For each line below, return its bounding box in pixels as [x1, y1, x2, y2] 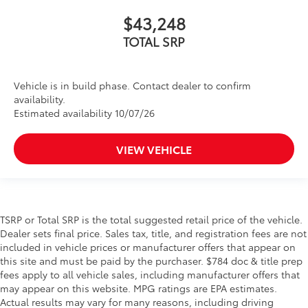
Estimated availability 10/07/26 [14, 105, 155, 120]
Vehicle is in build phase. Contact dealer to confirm [14, 78, 251, 92]
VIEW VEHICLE [116, 140, 192, 157]
